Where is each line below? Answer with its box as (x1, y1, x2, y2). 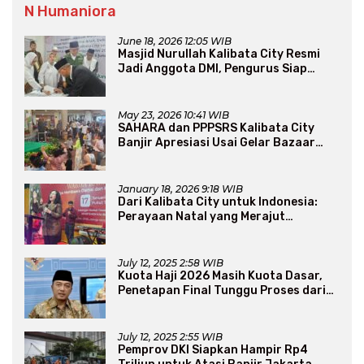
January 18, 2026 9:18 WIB (118, 183, 243, 196)
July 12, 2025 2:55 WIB (118, 331, 223, 344)
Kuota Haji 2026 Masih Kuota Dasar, (118, 269, 323, 284)
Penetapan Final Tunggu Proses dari (118, 284, 326, 298)
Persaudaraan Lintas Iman (118, 224, 271, 239)
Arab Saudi (118, 298, 181, 313)
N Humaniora (24, 2, 116, 21)
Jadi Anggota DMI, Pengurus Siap (118, 62, 307, 76)
